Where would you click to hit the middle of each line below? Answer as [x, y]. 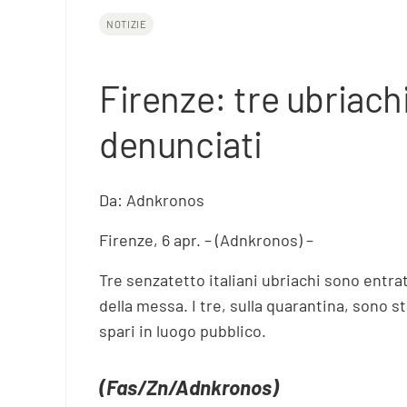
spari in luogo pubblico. [183, 330]
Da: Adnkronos [152, 199]
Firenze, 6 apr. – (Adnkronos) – [207, 239]
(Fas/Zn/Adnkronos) [189, 387]
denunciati [181, 144]
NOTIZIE [126, 25]
